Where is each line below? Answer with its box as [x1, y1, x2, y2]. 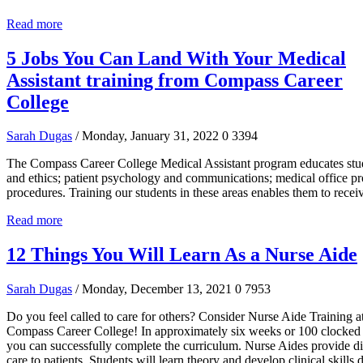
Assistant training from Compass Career [6, 69, 343, 91]
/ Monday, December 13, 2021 [75, 282, 232, 297]
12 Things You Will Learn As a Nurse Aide [6, 244, 357, 266]
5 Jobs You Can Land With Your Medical [6, 47, 346, 69]
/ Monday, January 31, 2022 [75, 129, 219, 143]
